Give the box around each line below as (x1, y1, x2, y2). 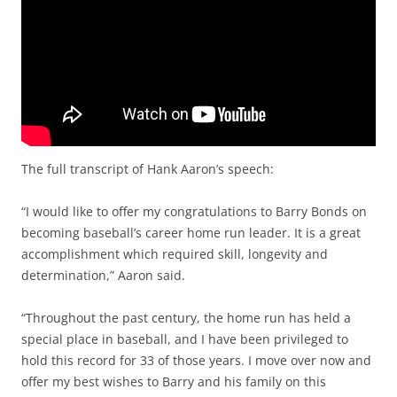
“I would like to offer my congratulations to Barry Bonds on (21, 203, 367, 220)
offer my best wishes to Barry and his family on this (21, 373, 326, 390)
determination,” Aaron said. (21, 267, 185, 284)
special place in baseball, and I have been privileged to (21, 331, 348, 347)
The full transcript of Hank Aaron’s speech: (21, 160, 274, 177)
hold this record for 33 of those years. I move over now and (21, 352, 371, 369)
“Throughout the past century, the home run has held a (21, 309, 351, 326)
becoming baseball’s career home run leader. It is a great (21, 224, 361, 241)
